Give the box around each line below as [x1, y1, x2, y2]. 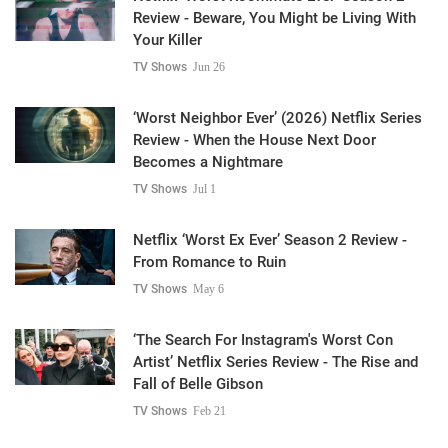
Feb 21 [193, 403, 226, 418]
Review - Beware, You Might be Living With [133, 8, 416, 27]
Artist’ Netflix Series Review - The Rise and [133, 352, 418, 371]
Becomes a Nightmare [133, 152, 283, 171]
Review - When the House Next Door [133, 130, 376, 149]
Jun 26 [193, 59, 225, 74]
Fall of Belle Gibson [133, 374, 263, 393]
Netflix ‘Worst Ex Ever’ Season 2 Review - [133, 230, 407, 249]
